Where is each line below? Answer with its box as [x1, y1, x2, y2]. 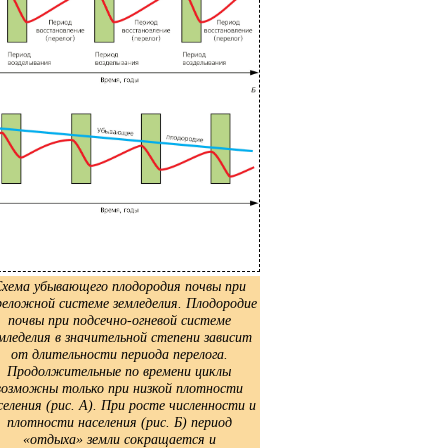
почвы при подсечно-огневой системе [7, 311, 231, 328]
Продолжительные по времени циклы [7, 362, 231, 379]
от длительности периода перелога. [10, 345, 228, 362]
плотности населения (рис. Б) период [6, 413, 232, 430]
